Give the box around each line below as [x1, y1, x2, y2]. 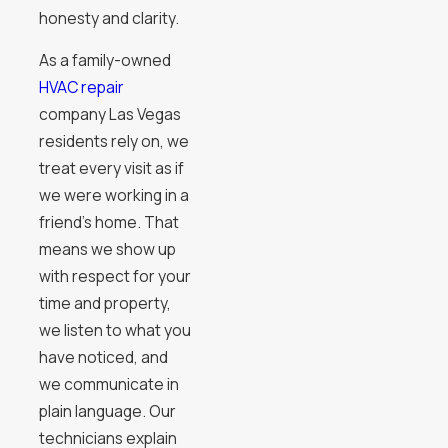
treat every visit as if [38, 157, 184, 180]
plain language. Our [38, 400, 176, 423]
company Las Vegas [38, 103, 181, 126]
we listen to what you [38, 319, 191, 342]
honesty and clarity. [38, 6, 179, 29]
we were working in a [38, 184, 189, 207]
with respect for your [38, 265, 191, 288]
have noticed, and [38, 346, 168, 369]
